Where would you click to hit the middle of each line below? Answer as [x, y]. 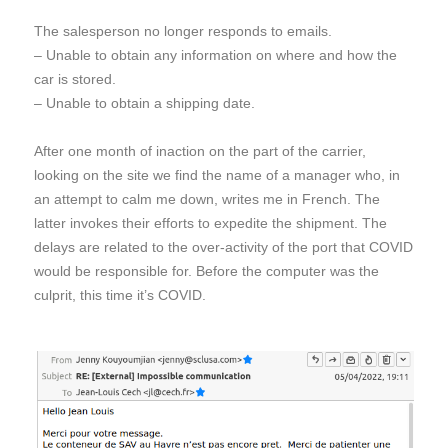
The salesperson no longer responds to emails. [183, 31]
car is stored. [75, 79]
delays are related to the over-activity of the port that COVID [223, 247]
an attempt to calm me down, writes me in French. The [207, 199]
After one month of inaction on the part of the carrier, [200, 151]
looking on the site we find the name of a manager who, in [217, 175]
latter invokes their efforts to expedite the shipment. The [210, 223]
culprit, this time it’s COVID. [120, 295]
